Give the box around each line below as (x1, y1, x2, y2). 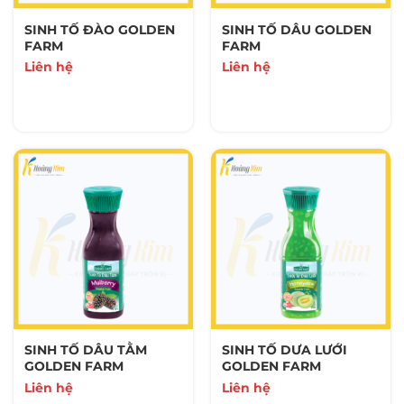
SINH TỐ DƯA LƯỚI (221, 342, 347, 359)
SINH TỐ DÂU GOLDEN (221, 21, 372, 38)
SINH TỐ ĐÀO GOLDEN (23, 21, 175, 38)
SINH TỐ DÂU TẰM (23, 342, 147, 359)
